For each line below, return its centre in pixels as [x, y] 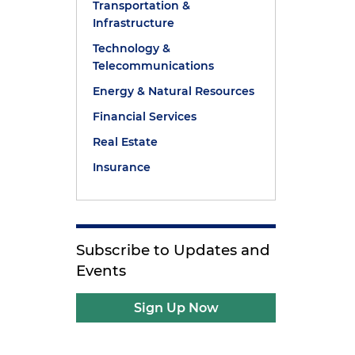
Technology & [132, 48]
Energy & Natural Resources [174, 91]
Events [101, 271]
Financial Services [145, 116]
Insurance [122, 167]
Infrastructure [134, 23]
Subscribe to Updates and [174, 250]
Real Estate [126, 142]
